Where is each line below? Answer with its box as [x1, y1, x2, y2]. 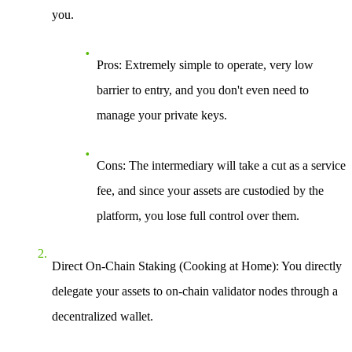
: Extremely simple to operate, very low [119, 58, 313, 72]
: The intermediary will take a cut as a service [123, 159, 346, 173]
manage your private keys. [97, 108, 227, 123]
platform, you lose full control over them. [97, 209, 299, 223]
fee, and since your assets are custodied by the [97, 184, 324, 198]
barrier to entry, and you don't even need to [97, 83, 309, 97]
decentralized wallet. [52, 310, 153, 324]
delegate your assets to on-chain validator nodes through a [52, 284, 338, 299]
